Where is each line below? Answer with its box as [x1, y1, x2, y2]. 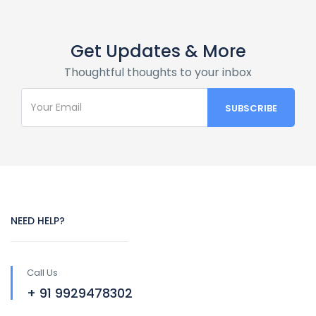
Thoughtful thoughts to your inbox [64, 63, 252, 80]
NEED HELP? [11, 213, 65, 228]
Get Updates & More [70, 39, 246, 63]
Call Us [27, 265, 58, 279]
